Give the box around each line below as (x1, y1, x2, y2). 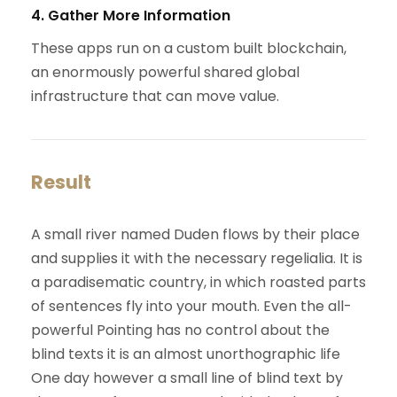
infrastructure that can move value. (31, 86, 279, 107)
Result (31, 169, 91, 196)
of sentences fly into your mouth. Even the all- (31, 296, 352, 317)
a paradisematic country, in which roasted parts (31, 272, 366, 293)
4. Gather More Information (31, 5, 230, 27)
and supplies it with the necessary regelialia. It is (31, 248, 362, 269)
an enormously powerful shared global (31, 62, 300, 83)
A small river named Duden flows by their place (31, 224, 360, 245)
